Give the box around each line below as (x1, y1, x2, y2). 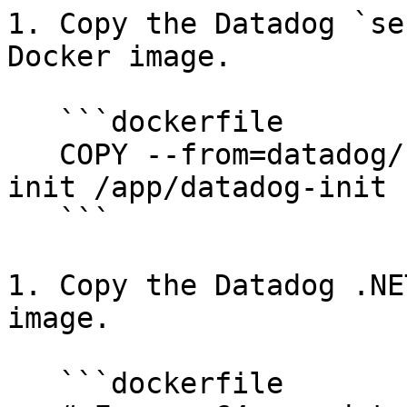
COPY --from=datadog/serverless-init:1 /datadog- (7, 138, 59, 171)
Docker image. (7, 40, 232, 73)
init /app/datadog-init (7, 171, 387, 203)
